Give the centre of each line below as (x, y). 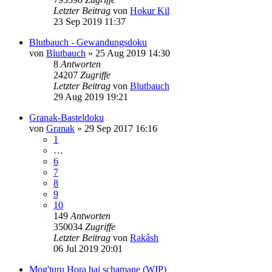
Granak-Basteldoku (66, 117)
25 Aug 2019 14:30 (133, 53)
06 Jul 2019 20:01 (88, 248)
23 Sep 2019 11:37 (90, 21)
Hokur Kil (150, 10)
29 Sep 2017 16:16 (121, 128)
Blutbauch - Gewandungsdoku (88, 42)
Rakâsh (144, 237)
